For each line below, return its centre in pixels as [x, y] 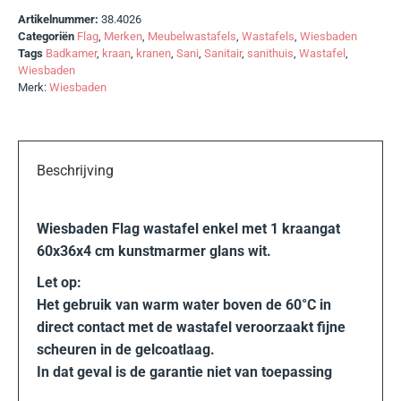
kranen [154, 53]
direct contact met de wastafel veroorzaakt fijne [191, 327]
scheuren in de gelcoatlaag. [126, 349]
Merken [123, 36]
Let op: [59, 282]
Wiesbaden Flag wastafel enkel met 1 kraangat [188, 228]
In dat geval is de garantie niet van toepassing [184, 371]
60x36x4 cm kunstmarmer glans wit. [154, 251]
